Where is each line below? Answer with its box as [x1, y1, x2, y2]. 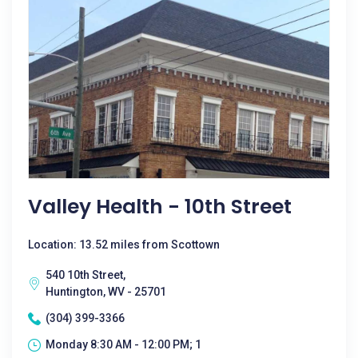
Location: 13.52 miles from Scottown [28, 238, 220, 251]
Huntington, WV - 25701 [46, 285, 166, 298]
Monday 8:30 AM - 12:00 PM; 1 [46, 338, 201, 351]
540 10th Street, [46, 268, 125, 281]
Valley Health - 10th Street [28, 193, 292, 221]
